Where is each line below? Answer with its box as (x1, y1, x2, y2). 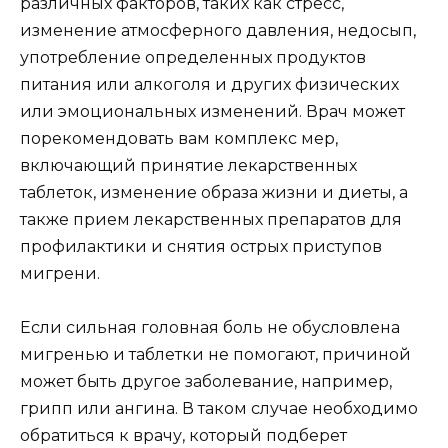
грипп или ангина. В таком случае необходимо (20, 398, 418, 418)
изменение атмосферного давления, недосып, (20, 20, 416, 40)
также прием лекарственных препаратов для (20, 209, 402, 229)
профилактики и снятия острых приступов (20, 236, 382, 256)
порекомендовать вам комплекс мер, (20, 128, 338, 148)
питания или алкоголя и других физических (20, 74, 399, 94)
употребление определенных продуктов (20, 47, 366, 67)
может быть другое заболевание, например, (20, 371, 392, 391)
